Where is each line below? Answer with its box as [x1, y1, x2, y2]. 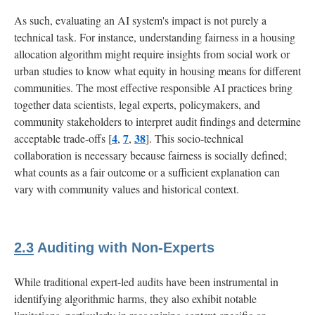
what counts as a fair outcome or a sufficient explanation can [14, 164, 280, 179]
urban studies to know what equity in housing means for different [14, 63, 301, 78]
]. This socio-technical [146, 130, 243, 146]
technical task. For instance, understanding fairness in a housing [14, 29, 295, 44]
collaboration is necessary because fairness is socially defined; [14, 147, 287, 162]
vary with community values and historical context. [14, 181, 239, 196]
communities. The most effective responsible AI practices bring [14, 79, 292, 95]
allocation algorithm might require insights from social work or [14, 46, 290, 61]
